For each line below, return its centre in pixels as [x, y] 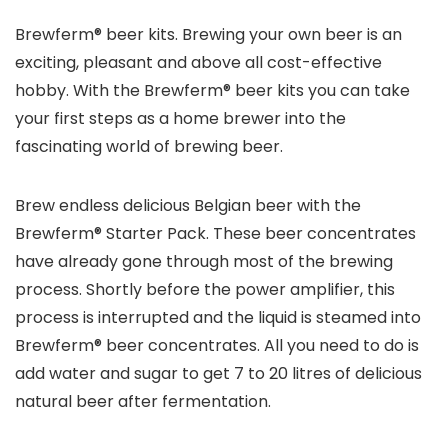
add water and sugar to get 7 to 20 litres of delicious [218, 373]
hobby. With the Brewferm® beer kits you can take [212, 90]
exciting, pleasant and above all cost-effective [198, 62]
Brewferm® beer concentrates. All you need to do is [217, 345]
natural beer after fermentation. [143, 401]
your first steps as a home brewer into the [180, 118]
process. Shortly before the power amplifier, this [205, 289]
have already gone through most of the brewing [204, 261]
